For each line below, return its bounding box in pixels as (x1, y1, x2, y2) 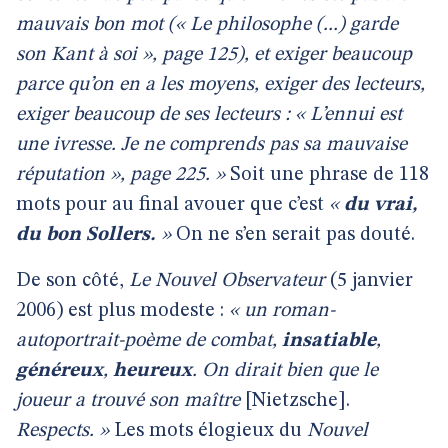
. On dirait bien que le (192, 361, 378, 381)
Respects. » (16, 421, 109, 441)
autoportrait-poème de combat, (16, 331, 282, 351)
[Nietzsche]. (240, 391, 350, 411)
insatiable (282, 331, 376, 351)
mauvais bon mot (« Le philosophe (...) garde (16, 15, 398, 35)
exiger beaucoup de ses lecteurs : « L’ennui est (16, 105, 402, 125)
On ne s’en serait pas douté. (171, 225, 415, 245)
